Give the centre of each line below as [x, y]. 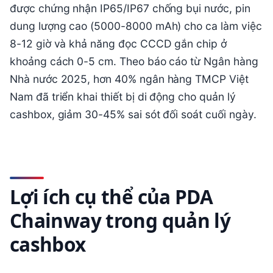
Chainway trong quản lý [120, 221]
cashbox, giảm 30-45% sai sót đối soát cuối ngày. [133, 115]
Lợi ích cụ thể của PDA [112, 197]
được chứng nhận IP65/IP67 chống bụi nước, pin [130, 9]
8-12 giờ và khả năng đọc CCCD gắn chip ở [118, 44]
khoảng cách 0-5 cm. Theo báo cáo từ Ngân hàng [134, 62]
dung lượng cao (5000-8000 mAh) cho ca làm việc [136, 26]
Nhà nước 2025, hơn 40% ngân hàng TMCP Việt [129, 79]
